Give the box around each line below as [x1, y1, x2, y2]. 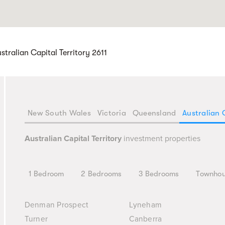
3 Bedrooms [139, 169, 179, 178]
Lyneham [129, 200, 162, 210]
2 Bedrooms [81, 169, 122, 178]
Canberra [129, 214, 162, 224]
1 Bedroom [28, 169, 64, 178]
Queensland [132, 108, 176, 118]
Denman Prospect [24, 200, 89, 210]
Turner [24, 214, 48, 224]
